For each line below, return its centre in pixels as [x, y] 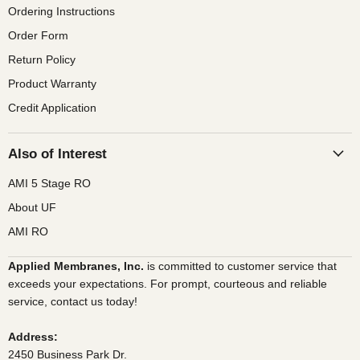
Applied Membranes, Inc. [78, 266]
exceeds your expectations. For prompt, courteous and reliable [168, 283]
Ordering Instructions [61, 11]
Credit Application [52, 107]
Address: [33, 336]
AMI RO [28, 231]
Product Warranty [52, 83]
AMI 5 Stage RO [49, 183]
